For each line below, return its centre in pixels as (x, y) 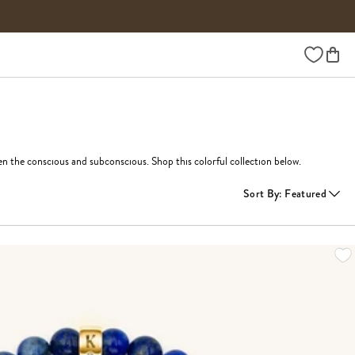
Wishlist (321, 51)
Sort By (261, 193)
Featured (305, 193)
